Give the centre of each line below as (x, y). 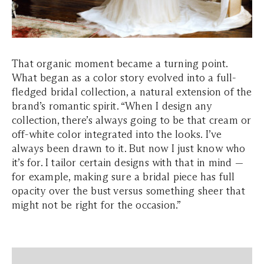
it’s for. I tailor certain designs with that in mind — (128, 163)
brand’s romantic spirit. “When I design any (112, 106)
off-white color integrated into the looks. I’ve (117, 135)
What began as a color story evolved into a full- (124, 78)
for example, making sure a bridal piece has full (123, 177)
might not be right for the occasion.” (97, 205)
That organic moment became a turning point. (120, 64)
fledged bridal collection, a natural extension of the (132, 92)
